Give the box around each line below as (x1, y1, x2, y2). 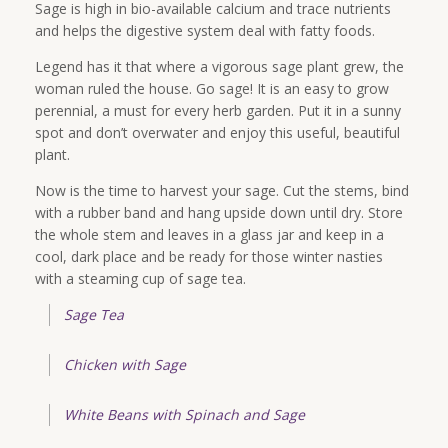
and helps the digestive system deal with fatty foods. (35, 20, 375, 40)
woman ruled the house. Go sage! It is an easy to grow (35, 78, 389, 98)
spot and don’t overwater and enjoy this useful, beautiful (35, 122, 400, 142)
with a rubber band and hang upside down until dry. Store (35, 202, 403, 222)
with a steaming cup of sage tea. (35, 268, 246, 288)
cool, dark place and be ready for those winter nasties (35, 246, 383, 266)
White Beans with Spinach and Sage (64, 404, 305, 424)
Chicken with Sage (64, 354, 186, 374)
